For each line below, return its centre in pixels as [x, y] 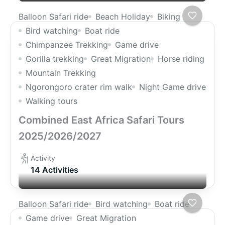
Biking [169, 17]
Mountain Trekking [61, 73]
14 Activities [54, 170]
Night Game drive [173, 87]
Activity [43, 158]
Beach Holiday [123, 17]
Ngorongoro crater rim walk [79, 87]
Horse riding [181, 59]
